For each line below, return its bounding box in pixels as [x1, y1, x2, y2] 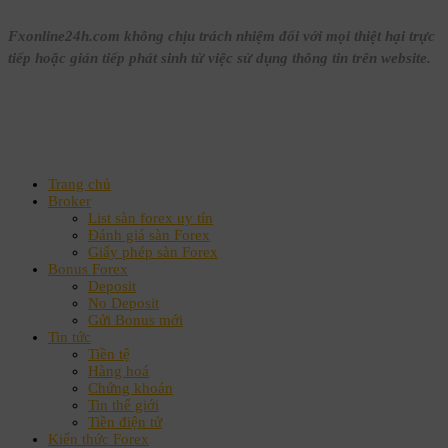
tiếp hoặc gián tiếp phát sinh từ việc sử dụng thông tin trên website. [8, 50, 431, 67]
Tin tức [48, 329, 91, 346]
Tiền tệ [88, 346, 130, 363]
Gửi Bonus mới [88, 312, 183, 329]
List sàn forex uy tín [88, 210, 213, 227]
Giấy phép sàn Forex [88, 244, 218, 261]
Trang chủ [48, 176, 111, 193]
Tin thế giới [88, 397, 159, 414]
